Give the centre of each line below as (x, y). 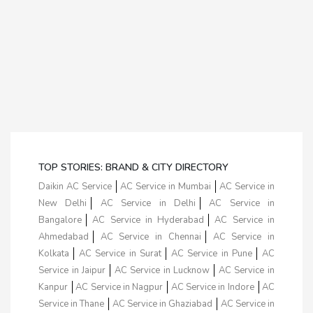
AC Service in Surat (120, 253)
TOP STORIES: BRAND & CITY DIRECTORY (133, 167)
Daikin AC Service (75, 186)
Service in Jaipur (72, 270)
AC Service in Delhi (148, 203)
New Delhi (63, 203)
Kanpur (53, 287)
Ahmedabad (64, 236)
